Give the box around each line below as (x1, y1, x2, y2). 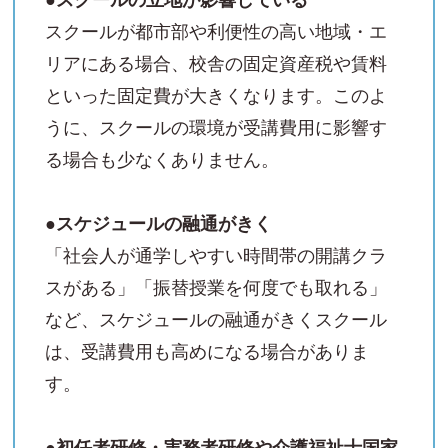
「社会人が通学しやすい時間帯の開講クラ (45, 245, 387, 266)
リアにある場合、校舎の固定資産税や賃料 (45, 53, 387, 74)
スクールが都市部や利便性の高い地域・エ (45, 21, 387, 42)
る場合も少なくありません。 (45, 149, 279, 170)
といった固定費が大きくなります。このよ (45, 85, 387, 106)
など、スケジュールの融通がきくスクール (45, 309, 387, 330)
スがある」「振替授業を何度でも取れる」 (45, 277, 387, 298)
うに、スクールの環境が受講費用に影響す (45, 117, 387, 138)
